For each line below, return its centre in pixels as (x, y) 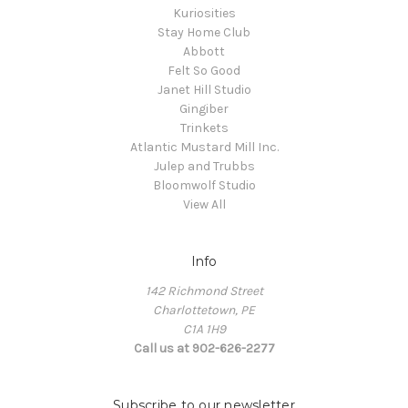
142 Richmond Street (204, 291)
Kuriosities (204, 13)
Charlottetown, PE (204, 310)
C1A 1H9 (204, 329)
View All (204, 204)
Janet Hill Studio (204, 89)
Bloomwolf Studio (204, 185)
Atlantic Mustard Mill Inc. (204, 147)
